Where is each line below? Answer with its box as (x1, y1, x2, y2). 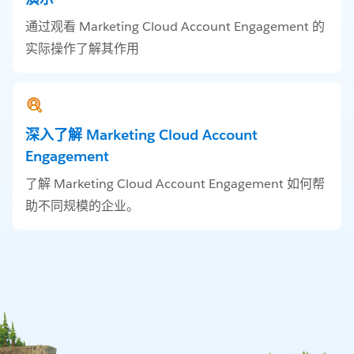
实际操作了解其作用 (25, 40, 139, 57)
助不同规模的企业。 (25, 197, 139, 214)
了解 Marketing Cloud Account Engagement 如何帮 (25, 175, 325, 192)
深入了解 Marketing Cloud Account (25, 125, 258, 144)
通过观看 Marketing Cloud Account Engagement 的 (25, 17, 325, 35)
